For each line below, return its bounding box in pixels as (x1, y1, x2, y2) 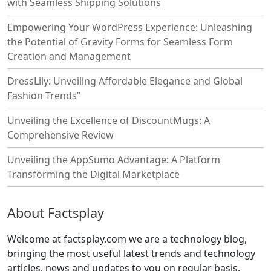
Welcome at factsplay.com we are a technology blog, (7, 232, 247, 246)
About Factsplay (7, 204, 104, 221)
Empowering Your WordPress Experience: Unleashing (7, 21, 252, 34)
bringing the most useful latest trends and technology (7, 247, 255, 260)
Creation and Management (7, 50, 131, 63)
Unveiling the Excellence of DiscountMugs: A (7, 114, 210, 127)
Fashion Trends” (7, 89, 80, 102)
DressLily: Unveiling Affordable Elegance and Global (7, 74, 243, 88)
